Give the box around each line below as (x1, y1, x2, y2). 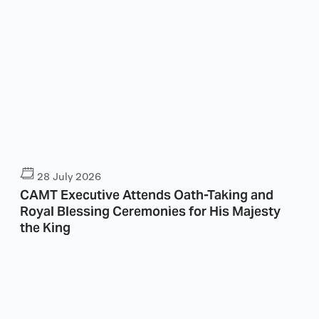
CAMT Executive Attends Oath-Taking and (20, 184, 275, 204)
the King (20, 216, 70, 237)
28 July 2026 (37, 169, 101, 186)
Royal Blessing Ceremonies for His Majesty (20, 200, 281, 221)
